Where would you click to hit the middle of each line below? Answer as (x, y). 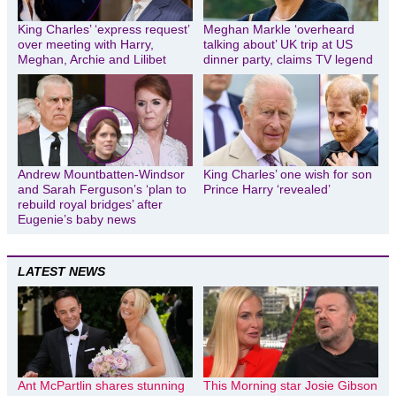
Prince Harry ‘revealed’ (267, 189)
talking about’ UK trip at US (278, 45)
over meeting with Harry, (86, 45)
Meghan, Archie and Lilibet (92, 60)
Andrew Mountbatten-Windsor (101, 174)
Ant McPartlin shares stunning (101, 386)
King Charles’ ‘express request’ (103, 30)
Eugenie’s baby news (77, 219)
